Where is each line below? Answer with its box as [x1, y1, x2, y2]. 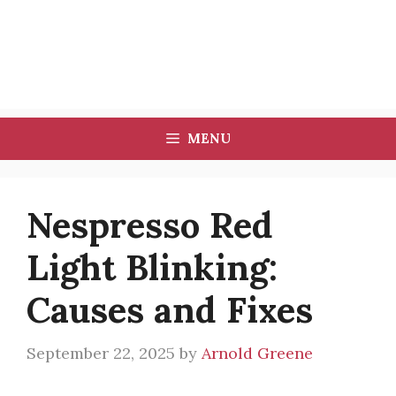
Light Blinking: [27, 245, 278, 290]
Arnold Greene [202, 343, 313, 363]
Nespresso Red [27, 202, 273, 247]
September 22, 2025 [27, 343, 175, 363]
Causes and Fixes [27, 287, 313, 332]
